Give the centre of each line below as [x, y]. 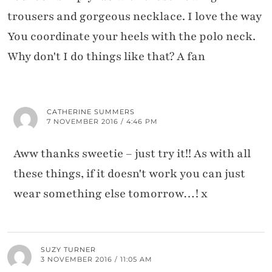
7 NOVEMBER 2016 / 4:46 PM [102, 122]
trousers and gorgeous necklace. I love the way [134, 17]
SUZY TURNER [68, 250]
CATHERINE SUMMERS [91, 112]
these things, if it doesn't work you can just [129, 174]
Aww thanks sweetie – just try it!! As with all [132, 154]
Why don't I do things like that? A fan [106, 57]
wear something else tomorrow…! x [110, 194]
